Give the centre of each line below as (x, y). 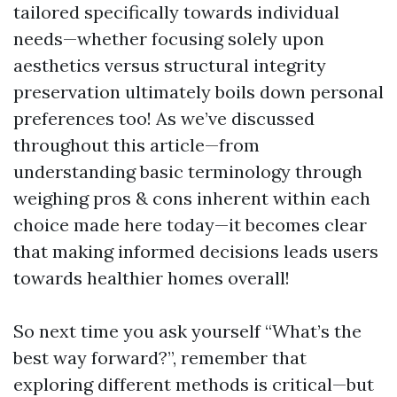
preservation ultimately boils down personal (198, 92)
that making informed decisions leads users (196, 251)
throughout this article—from (136, 145)
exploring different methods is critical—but (194, 384)
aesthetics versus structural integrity (170, 65)
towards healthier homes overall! (152, 278)
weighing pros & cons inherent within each (192, 198)
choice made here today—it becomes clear (190, 225)
